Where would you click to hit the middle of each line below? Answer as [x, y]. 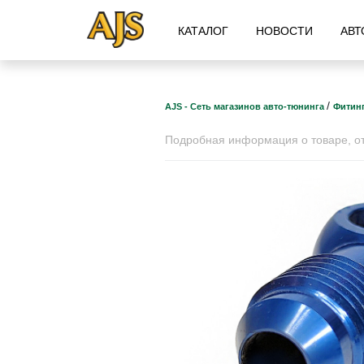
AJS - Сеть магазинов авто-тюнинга [245, 106]
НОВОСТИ [285, 31]
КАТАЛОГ [204, 31]
